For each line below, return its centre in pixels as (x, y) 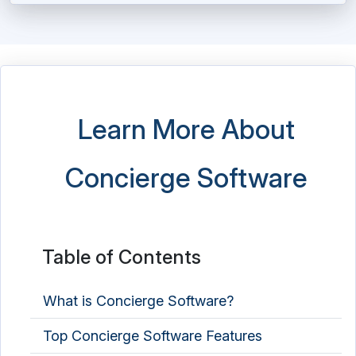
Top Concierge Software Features (153, 336)
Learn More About (186, 129)
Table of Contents (122, 257)
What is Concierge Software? (138, 301)
